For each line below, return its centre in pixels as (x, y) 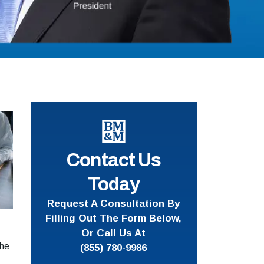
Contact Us (113, 160)
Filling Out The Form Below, (114, 218)
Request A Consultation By (114, 203)
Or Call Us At (114, 233)
